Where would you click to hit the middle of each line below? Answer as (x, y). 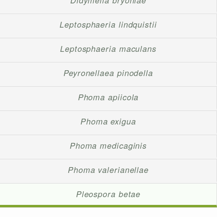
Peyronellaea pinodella (108, 73)
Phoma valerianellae (108, 170)
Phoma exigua (108, 121)
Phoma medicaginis (108, 146)
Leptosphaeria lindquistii (108, 24)
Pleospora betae (108, 194)
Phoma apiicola (108, 97)
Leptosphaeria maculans (108, 49)
